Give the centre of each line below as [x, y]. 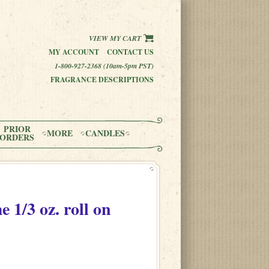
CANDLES [105, 133]
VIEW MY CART [116, 38]
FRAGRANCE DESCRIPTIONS [102, 80]
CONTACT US [130, 52]
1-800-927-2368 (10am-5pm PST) [104, 66]
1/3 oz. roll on [60, 209]
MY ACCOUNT [74, 52]
